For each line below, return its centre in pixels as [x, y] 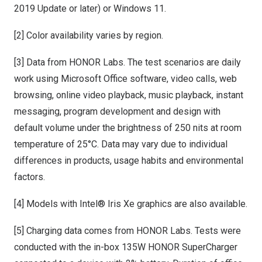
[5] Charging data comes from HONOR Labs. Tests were [127, 231]
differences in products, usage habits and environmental [129, 161]
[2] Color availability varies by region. [89, 35]
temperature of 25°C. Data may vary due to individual [121, 144]
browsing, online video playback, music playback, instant [129, 95]
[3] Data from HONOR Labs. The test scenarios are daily [127, 62]
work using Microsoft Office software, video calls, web [125, 79]
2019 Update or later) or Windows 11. [90, 8]
